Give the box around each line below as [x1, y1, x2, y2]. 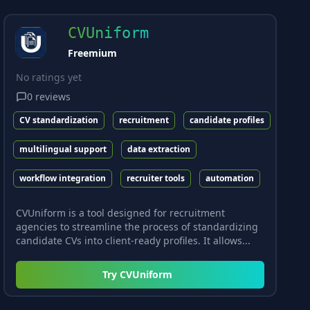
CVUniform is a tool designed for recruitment [16, 206, 226, 220]
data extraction [127, 143, 191, 155]
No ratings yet [16, 71, 82, 84]
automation [206, 172, 255, 184]
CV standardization [19, 113, 99, 126]
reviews [35, 89, 71, 103]
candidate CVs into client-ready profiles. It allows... [16, 234, 251, 248]
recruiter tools [127, 172, 185, 184]
